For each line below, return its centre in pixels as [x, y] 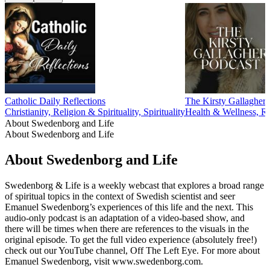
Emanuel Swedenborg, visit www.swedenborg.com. [104, 261]
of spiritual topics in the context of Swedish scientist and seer [120, 196]
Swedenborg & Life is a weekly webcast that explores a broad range [134, 185]
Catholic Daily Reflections [55, 101]
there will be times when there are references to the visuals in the [127, 228]
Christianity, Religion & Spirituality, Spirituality [95, 112]
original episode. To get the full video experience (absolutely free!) [131, 239]
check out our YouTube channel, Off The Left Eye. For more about [132, 250]
